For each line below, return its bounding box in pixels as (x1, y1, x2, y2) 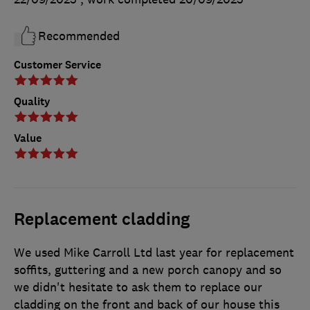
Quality (14, 93, 51, 109)
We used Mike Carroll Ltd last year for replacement (14, 244, 294, 260)
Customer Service (14, 57, 101, 72)
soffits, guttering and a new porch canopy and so (14, 262, 282, 277)
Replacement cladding (14, 208, 190, 230)
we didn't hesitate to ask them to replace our (14, 279, 262, 295)
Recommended (38, 28, 120, 44)
